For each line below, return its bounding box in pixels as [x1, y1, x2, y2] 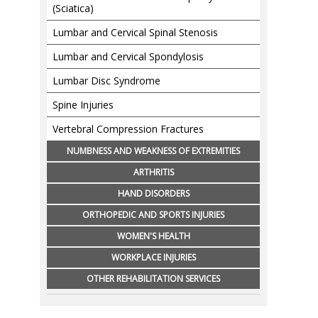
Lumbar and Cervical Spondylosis [53, 50, 204, 63]
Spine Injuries [53, 98, 114, 111]
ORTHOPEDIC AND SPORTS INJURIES [82, 209, 224, 221]
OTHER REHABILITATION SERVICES [87, 273, 220, 285]
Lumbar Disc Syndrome [53, 74, 160, 87]
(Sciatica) [53, 1, 94, 15]
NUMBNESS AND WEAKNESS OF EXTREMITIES [67, 145, 240, 157]
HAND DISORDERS [117, 187, 190, 199]
